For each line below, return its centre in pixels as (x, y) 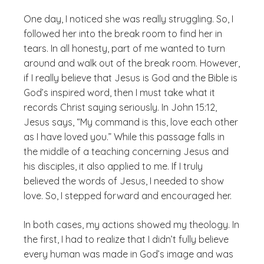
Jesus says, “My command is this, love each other (131, 122)
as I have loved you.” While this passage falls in (124, 137)
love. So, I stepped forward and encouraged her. (128, 196)
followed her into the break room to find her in (123, 34)
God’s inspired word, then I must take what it (119, 93)
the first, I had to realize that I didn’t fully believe (126, 239)
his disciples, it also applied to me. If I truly (113, 166)
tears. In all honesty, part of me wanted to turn (124, 48)
